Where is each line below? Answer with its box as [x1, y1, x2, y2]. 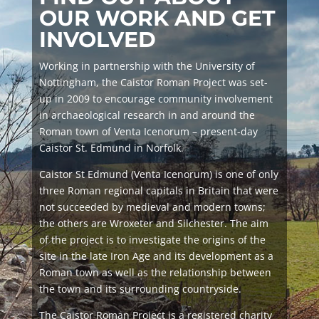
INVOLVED [38, 26, 156, 53]
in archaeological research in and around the [38, 108, 255, 122]
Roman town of [38, 125, 114, 138]
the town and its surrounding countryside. [38, 282, 241, 296]
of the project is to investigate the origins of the [38, 233, 266, 246]
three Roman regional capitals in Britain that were [38, 184, 278, 197]
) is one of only [209, 167, 278, 181]
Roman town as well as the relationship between [38, 266, 271, 279]
